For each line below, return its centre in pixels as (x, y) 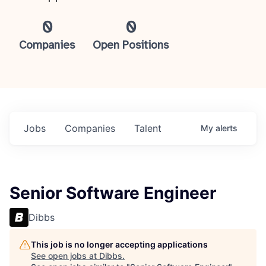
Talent (148, 128)
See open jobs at (65, 256)
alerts (227, 128)
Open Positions (131, 46)
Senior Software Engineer (113, 193)
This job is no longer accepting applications (119, 244)
